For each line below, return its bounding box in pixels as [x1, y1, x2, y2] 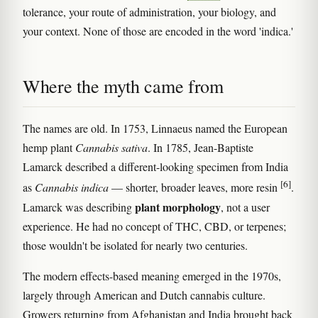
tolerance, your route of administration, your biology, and [23, 4, 276, 20]
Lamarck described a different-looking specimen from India [23, 159, 288, 175]
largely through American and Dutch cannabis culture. [23, 287, 265, 302]
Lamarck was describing [23, 199, 135, 214]
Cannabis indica [35, 180, 109, 195]
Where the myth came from [23, 74, 224, 99]
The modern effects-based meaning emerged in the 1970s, [23, 268, 281, 283]
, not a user [221, 199, 270, 214]
